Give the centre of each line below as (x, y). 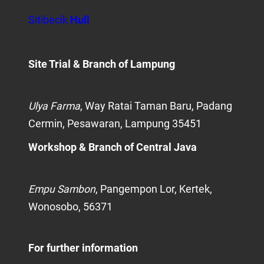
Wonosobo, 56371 (70, 207)
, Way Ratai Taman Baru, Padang (156, 106)
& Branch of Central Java (138, 148)
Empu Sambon (62, 189)
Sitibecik (49, 20)
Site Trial (49, 64)
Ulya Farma (54, 106)
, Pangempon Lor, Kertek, (154, 189)
